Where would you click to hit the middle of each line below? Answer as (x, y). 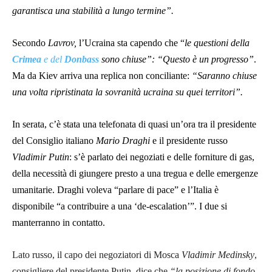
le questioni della (217, 43)
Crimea (27, 59)
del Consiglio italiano (54, 141)
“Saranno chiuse (223, 76)
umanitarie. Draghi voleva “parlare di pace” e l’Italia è (115, 190)
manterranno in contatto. (59, 223)
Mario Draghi (123, 141)
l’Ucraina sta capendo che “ (131, 43)
